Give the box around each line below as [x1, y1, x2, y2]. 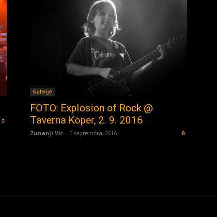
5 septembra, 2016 [69, 129, 117, 137]
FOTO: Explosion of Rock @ [30, 102, 153, 114]
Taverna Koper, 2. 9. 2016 [30, 114, 143, 126]
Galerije [33, 88, 52, 95]
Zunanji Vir [30, 129, 62, 137]
